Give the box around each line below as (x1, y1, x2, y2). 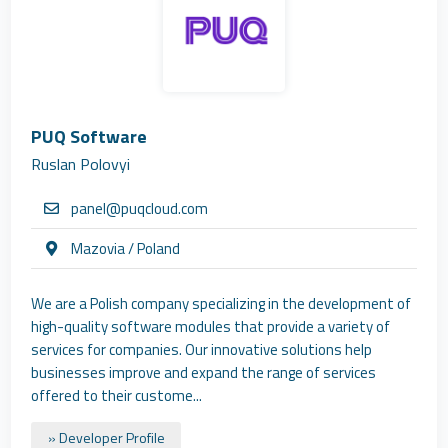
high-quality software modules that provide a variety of (31, 315, 391, 338)
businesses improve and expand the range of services (31, 361, 377, 384)
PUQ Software (31, 123, 148, 150)
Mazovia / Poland (71, 237, 181, 260)
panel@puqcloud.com (71, 197, 209, 220)
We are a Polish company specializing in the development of (31, 292, 412, 315)
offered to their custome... (31, 384, 203, 407)
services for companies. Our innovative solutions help (31, 338, 373, 361)
